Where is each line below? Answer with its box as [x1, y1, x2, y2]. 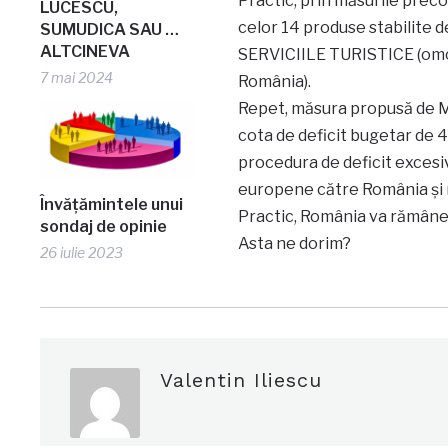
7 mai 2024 [40, 68, 114, 86]
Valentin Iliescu [160, 368, 323, 393]
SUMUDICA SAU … [40, 19, 180, 39]
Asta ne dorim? [237, 234, 351, 254]
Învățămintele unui [40, 195, 184, 215]
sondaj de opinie [40, 217, 168, 237]
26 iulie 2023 [40, 244, 124, 262]
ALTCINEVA [40, 41, 131, 61]
